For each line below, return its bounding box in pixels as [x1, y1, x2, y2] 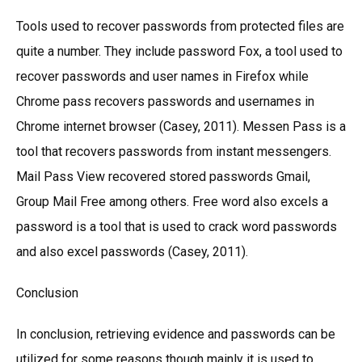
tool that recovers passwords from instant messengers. [16, 143, 331, 159]
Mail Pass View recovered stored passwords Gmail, [16, 168, 310, 184]
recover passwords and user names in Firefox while [16, 68, 309, 84]
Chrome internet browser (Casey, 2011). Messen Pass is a [16, 118, 346, 134]
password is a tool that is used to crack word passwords [16, 218, 337, 234]
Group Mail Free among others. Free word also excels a [16, 193, 328, 209]
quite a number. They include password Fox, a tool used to [16, 43, 343, 59]
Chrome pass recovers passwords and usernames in [16, 93, 314, 109]
